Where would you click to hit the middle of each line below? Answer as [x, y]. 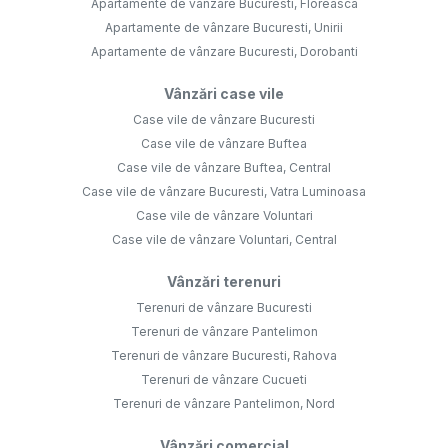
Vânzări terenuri [224, 282]
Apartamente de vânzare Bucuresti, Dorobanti [224, 52]
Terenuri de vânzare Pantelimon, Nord [224, 404]
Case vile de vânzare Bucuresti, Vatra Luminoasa [224, 192]
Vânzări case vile [224, 94]
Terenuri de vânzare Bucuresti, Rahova [224, 356]
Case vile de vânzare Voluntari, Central [224, 240]
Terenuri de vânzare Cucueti [224, 380]
